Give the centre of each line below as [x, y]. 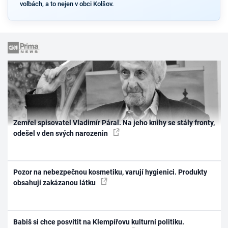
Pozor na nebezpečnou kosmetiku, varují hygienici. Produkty [110, 172]
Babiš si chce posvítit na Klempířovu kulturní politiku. [99, 222]
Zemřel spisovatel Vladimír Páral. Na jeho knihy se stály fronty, [114, 122]
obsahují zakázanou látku [55, 183]
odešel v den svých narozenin [62, 133]
